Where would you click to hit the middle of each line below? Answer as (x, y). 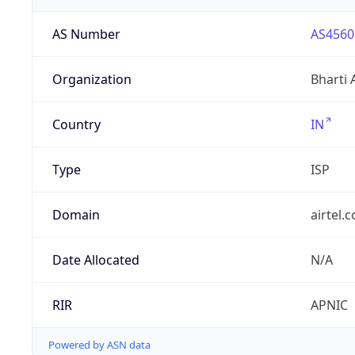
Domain (76, 215)
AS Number (86, 34)
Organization (92, 80)
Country (76, 125)
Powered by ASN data (99, 345)
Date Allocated (95, 260)
